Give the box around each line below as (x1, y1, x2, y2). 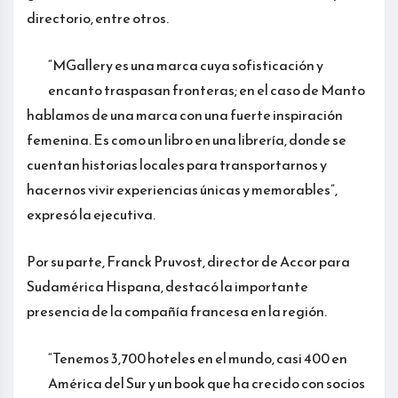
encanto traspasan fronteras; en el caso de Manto (48, 79, 365, 101)
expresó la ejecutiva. (27, 203, 155, 226)
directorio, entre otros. (27, 7, 169, 29)
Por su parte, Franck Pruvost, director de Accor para (27, 251, 350, 273)
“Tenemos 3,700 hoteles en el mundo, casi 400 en (48, 347, 347, 370)
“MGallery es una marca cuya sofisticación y (48, 54, 323, 76)
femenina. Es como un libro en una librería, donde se (27, 129, 346, 151)
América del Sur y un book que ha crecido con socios (48, 372, 365, 394)
